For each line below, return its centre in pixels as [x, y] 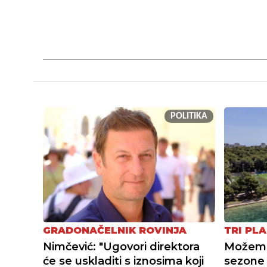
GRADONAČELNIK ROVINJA [115, 230]
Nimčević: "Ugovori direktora [121, 246]
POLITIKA [189, 117]
